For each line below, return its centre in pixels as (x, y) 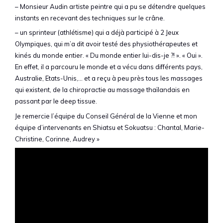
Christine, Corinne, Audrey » (57, 139)
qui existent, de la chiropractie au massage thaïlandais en (102, 90)
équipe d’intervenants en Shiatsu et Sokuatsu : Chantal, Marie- (110, 127)
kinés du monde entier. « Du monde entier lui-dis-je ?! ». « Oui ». (109, 56)
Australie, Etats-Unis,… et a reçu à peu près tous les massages (109, 78)
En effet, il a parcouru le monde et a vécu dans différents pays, (109, 67)
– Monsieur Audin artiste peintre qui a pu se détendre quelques (110, 6)
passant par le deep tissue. (56, 101)
